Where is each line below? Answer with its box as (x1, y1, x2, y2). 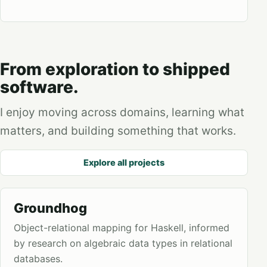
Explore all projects (83, 157, 164, 168)
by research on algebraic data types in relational (14, 237, 232, 249)
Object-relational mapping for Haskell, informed (14, 222, 229, 234)
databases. (14, 253, 63, 265)
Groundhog (14, 200, 87, 216)
